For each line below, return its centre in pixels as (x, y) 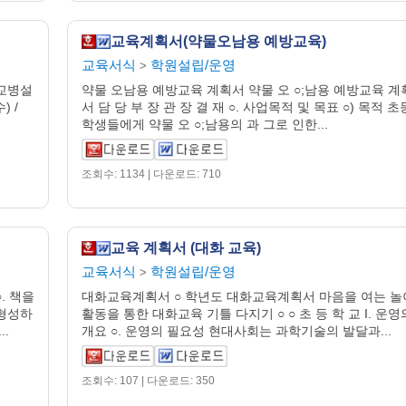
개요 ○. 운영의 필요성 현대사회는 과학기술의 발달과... (237, 331)
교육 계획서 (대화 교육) (186, 248)
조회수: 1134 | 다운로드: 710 (151, 174)
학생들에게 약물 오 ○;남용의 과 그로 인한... (205, 124)
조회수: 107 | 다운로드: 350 (148, 381)
